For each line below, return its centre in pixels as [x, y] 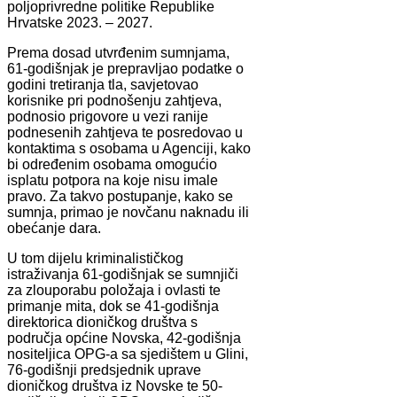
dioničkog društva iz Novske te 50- [115, 385]
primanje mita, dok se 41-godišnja [113, 306]
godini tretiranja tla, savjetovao [103, 84]
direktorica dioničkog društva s [102, 322]
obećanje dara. [54, 228]
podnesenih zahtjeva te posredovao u [125, 132]
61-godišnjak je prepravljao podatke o [125, 68]
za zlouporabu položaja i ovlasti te [114, 290]
